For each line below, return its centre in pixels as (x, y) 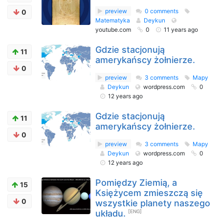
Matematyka (113, 20)
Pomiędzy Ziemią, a (136, 183)
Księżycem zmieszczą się (149, 193)
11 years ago (181, 30)
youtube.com (114, 30)
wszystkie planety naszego (153, 203)
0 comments (162, 11)
